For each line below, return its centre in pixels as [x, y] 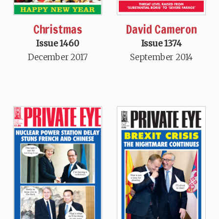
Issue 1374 [161, 43]
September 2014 [161, 57]
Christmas [58, 29]
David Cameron [161, 29]
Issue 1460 [58, 43]
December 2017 [58, 57]
